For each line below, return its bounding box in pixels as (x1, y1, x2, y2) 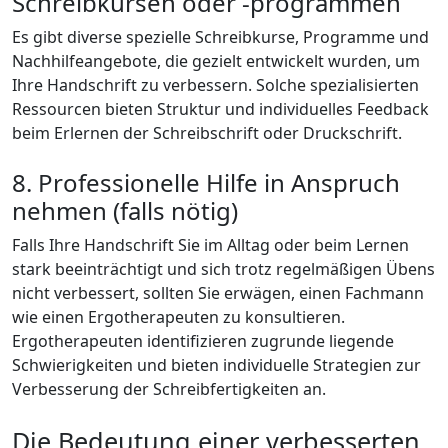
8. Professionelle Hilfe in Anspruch (12, 165, 400, 199)
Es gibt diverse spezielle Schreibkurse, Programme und (12, 25, 429, 48)
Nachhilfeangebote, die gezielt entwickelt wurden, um (12, 49, 420, 72)
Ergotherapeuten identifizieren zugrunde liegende (12, 329, 394, 352)
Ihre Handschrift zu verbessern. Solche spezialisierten (12, 73, 419, 96)
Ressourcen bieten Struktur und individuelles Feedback (12, 97, 429, 120)
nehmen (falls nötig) (12, 193, 238, 227)
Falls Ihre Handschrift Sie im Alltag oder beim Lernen (12, 233, 409, 256)
